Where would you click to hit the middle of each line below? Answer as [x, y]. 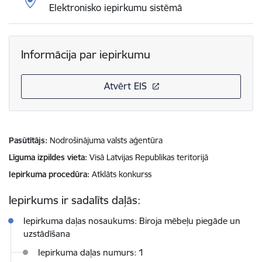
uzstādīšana [47, 234]
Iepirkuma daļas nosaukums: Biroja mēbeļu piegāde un [132, 221]
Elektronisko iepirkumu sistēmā [116, 8]
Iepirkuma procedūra [48, 174]
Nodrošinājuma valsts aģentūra [106, 140]
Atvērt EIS [125, 86]
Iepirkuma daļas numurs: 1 [91, 253]
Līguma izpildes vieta [47, 157]
